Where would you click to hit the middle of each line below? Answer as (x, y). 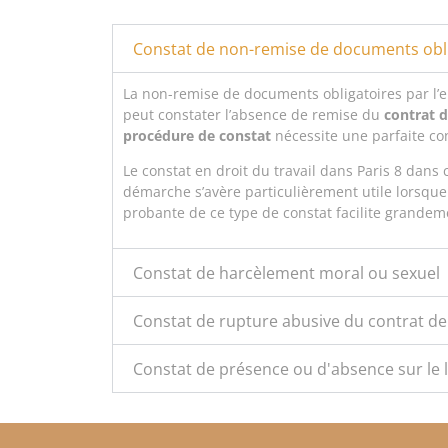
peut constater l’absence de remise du (253, 114)
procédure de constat (197, 135)
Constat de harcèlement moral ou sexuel (286, 272)
